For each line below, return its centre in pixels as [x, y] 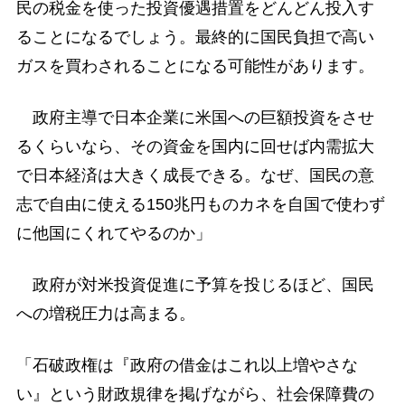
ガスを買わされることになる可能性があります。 [195, 66]
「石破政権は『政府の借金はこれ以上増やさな [187, 366]
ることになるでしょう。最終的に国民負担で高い [195, 37]
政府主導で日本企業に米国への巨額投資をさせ [195, 117]
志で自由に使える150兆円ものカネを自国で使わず [200, 204]
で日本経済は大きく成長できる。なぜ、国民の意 [195, 175]
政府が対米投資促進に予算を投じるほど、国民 [195, 285]
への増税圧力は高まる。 [105, 314]
